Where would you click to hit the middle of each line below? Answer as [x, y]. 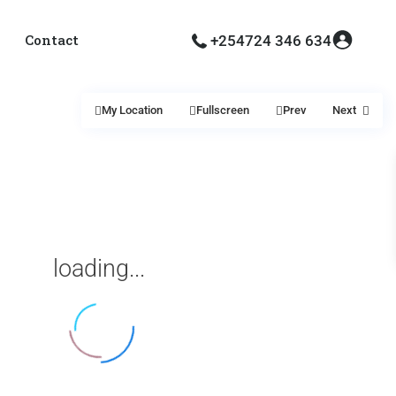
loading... [99, 268]
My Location [132, 110]
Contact [51, 40]
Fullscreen [223, 110]
